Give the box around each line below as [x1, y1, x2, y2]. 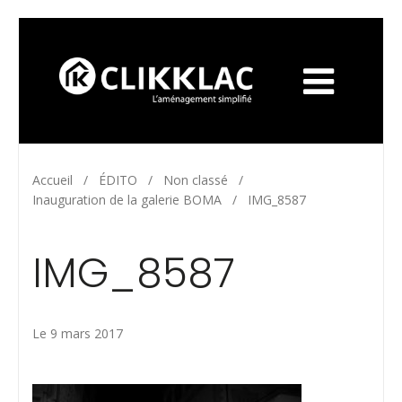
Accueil [32, 171, 73, 188]
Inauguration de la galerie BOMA [32, 191, 222, 208]
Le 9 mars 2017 [32, 325, 123, 342]
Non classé [163, 171, 228, 188]
